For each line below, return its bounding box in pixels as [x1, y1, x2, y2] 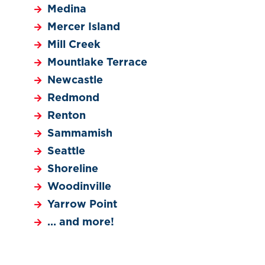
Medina [47, 4, 87, 15]
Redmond [47, 92, 100, 104]
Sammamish [47, 128, 113, 139]
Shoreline [47, 163, 99, 174]
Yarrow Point [47, 199, 118, 210]
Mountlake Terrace [47, 57, 148, 68]
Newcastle [47, 75, 104, 86]
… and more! [47, 216, 115, 228]
